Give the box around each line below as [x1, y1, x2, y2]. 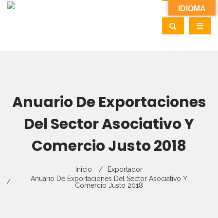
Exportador [108, 165, 143, 173]
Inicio [75, 165, 92, 173]
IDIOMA [178, 4, 206, 13]
